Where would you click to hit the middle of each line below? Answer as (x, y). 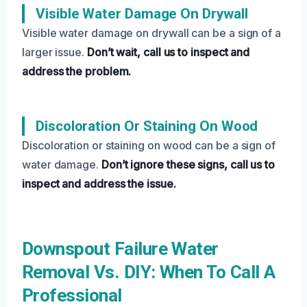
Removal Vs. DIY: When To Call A (149, 272)
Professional (72, 295)
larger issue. (54, 52)
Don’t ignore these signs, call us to (188, 164)
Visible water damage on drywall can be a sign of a (152, 33)
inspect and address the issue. (99, 183)
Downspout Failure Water (120, 248)
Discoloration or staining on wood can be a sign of (149, 145)
